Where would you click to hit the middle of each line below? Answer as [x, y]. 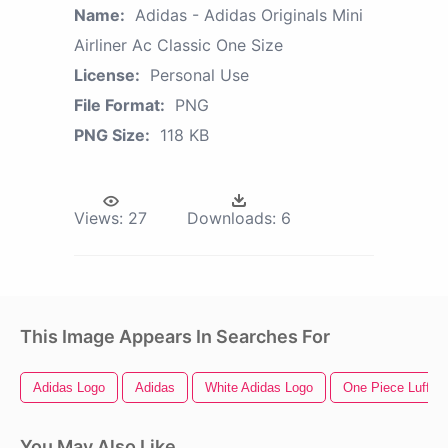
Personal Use [199, 75]
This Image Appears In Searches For [175, 337]
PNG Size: [112, 135]
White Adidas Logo [259, 388]
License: [107, 75]
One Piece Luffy [390, 388]
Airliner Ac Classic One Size [178, 45]
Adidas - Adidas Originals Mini [249, 15]
